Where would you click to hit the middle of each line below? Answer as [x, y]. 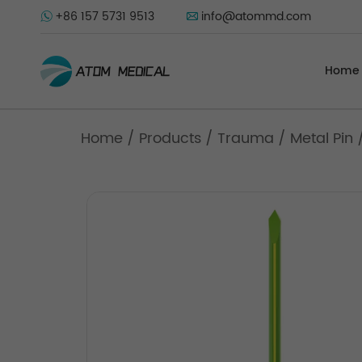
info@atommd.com [256, 17]
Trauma [246, 139]
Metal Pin [322, 139]
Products [170, 139]
